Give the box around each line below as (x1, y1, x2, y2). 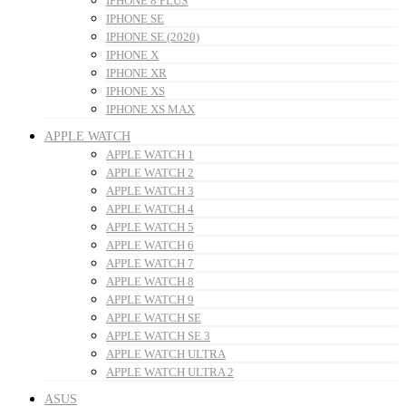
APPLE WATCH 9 (106, 293, 194, 307)
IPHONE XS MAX (106, 102, 195, 117)
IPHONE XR (106, 66, 167, 81)
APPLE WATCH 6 (106, 238, 194, 253)
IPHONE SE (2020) (106, 30, 199, 44)
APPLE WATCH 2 (106, 166, 194, 180)
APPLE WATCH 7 (106, 256, 194, 271)
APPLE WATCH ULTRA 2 (106, 365, 234, 380)
